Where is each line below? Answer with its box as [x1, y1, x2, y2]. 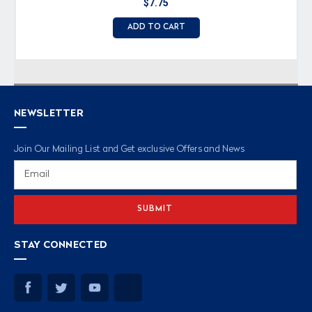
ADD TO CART [127, 23, 185, 31]
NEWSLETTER [14, 108, 84, 118]
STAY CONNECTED [14, 240, 108, 250]
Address [14, 176, 49, 187]
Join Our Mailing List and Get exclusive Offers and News [14, 144, 245, 154]
